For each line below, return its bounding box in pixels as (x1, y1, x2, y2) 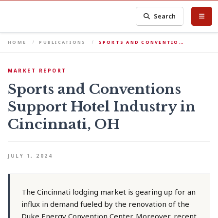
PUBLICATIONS (39, 39, 86, 45)
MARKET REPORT (8, 67, 67, 74)
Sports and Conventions (8, 81, 181, 98)
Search (154, 12, 176, 20)
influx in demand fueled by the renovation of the (21, 199, 189, 209)
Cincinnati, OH (8, 116, 120, 133)
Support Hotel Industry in (8, 98, 196, 115)
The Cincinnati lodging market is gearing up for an (21, 187, 196, 197)
